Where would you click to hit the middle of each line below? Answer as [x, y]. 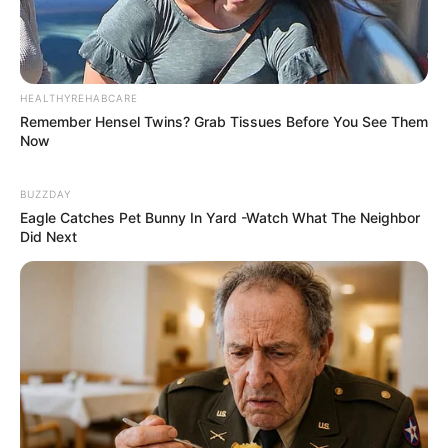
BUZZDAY [45, 193]
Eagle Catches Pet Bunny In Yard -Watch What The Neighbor [220, 217]
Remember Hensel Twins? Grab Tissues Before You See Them [224, 121]
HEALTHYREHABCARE [79, 97]
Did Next [48, 236]
